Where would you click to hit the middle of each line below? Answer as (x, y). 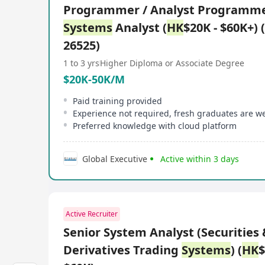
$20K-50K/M (94, 79)
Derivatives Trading (122, 250)
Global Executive (115, 159)
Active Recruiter (92, 214)
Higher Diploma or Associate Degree (172, 63)
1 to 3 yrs (81, 63)
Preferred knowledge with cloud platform (155, 126)
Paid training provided (117, 101)
